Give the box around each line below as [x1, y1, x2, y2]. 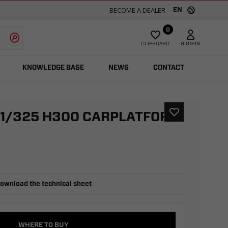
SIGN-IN [181, 41, 201, 46]
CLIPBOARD [141, 41, 170, 46]
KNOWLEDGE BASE [22, 65, 84, 71]
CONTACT [153, 65, 184, 71]
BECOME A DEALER [109, 5, 166, 15]
